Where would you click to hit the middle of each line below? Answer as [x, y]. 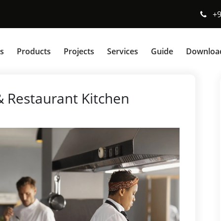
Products [34, 51]
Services [123, 51]
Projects [79, 51]
